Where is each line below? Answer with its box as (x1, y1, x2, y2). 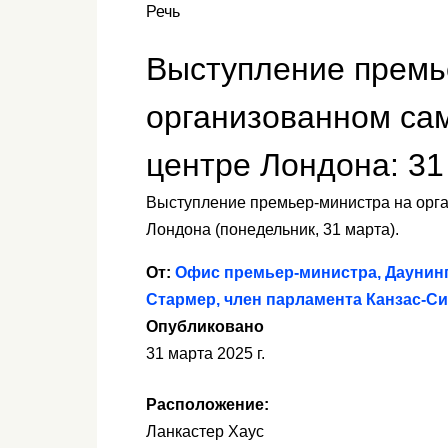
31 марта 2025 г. (146, 345, 265, 363)
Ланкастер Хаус (146, 423, 264, 441)
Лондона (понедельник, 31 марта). (146, 221, 399, 239)
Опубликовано (146, 318, 264, 336)
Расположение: (146, 396, 269, 414)
